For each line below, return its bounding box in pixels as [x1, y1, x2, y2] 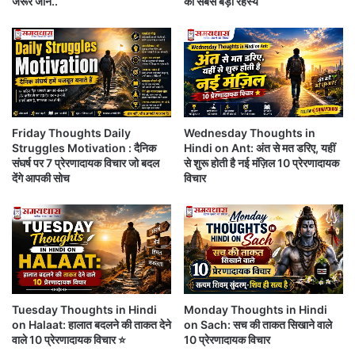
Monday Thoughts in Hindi [184, 303, 327, 317]
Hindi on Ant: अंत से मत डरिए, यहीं [184, 141, 335, 155]
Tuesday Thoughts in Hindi [12, 303, 157, 317]
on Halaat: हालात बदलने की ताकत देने [12, 318, 171, 332]
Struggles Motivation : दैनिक [12, 141, 156, 155]
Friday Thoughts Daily [12, 126, 131, 140]
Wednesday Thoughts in [184, 126, 315, 140]
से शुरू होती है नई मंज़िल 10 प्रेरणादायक [184, 156, 339, 170]
